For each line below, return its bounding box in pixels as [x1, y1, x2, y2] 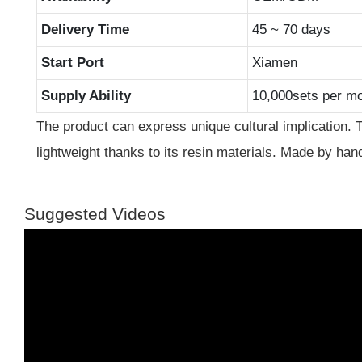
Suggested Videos [24, 204, 166, 224]
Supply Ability [40, 87, 131, 103]
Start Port [40, 54, 104, 70]
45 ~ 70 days [251, 21, 330, 37]
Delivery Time [40, 21, 129, 37]
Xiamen [251, 54, 297, 70]
